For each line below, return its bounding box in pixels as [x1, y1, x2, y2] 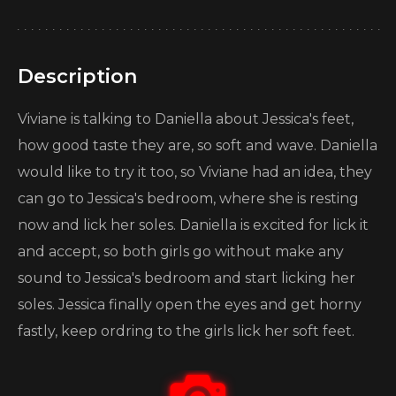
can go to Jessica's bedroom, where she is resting [18, 190, 359, 207]
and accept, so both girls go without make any [18, 243, 344, 260]
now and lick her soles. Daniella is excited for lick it [18, 217, 369, 233]
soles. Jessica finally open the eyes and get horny [18, 296, 362, 313]
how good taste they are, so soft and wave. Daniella [18, 137, 377, 154]
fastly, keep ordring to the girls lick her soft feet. [18, 323, 354, 339]
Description [18, 65, 137, 88]
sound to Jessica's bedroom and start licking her [18, 270, 355, 286]
